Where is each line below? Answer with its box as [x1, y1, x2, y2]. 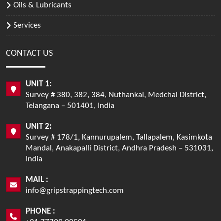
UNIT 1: [26, 79, 52, 88]
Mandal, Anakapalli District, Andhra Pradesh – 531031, [26, 144, 213, 152]
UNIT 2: [26, 122, 52, 131]
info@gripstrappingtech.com [26, 186, 124, 195]
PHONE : [26, 207, 55, 216]
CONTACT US [6, 48, 53, 58]
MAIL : [26, 175, 48, 184]
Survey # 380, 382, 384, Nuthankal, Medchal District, [26, 90, 206, 99]
